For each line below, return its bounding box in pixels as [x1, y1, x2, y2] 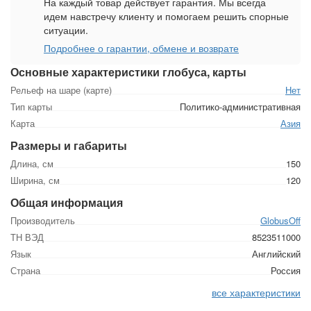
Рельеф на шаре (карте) [10, 83, 112, 97]
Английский [252, 247, 301, 261]
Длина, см [10, 157, 53, 171]
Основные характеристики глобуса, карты [10, 64, 246, 81]
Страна [10, 264, 40, 278]
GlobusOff [260, 214, 301, 228]
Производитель [10, 214, 75, 228]
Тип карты [10, 100, 52, 114]
